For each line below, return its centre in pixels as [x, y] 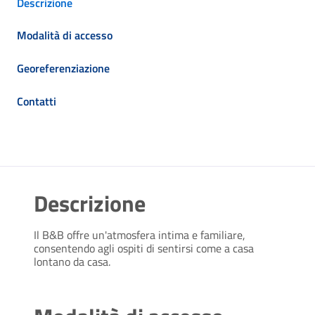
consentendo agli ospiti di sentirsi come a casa [144, 249]
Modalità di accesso [65, 36]
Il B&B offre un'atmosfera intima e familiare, [140, 235]
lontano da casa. [72, 262]
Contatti [37, 101]
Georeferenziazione [63, 68]
